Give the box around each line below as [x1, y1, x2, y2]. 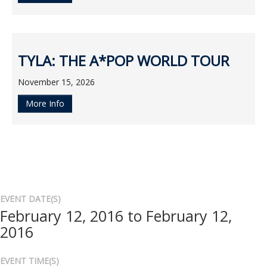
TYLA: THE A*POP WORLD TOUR [18, 51, 229, 70]
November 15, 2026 [18, 76, 95, 88]
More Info [26, 98, 64, 109]
